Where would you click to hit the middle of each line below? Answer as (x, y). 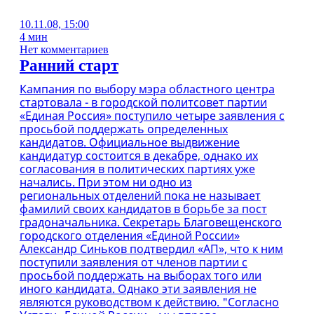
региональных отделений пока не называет (140, 196)
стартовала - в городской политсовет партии (143, 102)
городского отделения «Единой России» (130, 235)
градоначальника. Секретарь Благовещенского (151, 222)
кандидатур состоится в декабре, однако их (139, 156)
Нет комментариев (64, 49)
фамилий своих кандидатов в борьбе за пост (143, 209)
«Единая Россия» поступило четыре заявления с (152, 116)
